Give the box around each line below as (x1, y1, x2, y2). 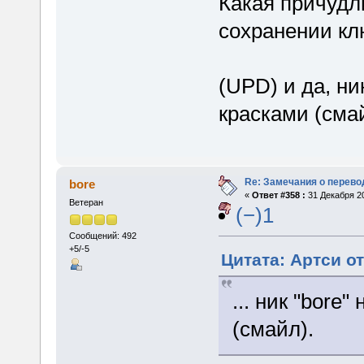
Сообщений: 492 (68, 230, 136, 240)
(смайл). (232, 317, 314, 342)
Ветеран (68, 197, 103, 208)
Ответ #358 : (251, 190, 305, 201)
